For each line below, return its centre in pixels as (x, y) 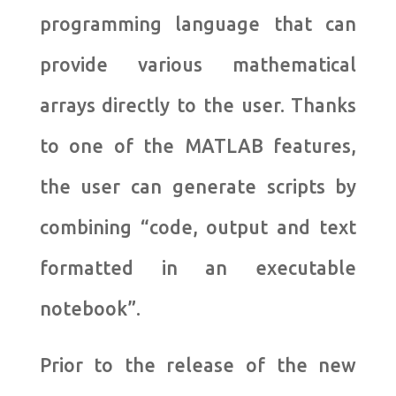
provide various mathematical (198, 65)
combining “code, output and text (198, 228)
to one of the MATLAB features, (198, 146)
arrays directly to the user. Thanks (198, 106)
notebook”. (90, 309)
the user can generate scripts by (198, 187)
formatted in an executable (198, 268)
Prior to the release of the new (198, 366)
